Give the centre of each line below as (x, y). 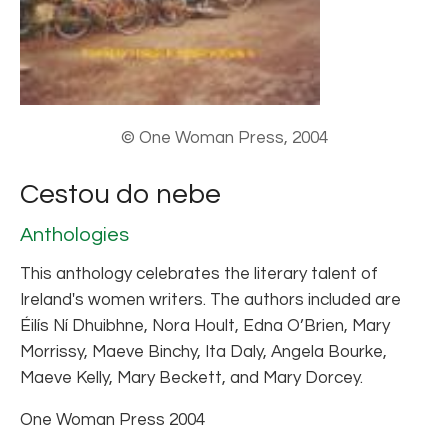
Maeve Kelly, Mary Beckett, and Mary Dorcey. (191, 378)
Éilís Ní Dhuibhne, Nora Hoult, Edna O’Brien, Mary (205, 326)
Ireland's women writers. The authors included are (210, 300)
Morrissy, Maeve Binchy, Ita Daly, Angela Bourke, (203, 352)
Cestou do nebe (120, 195)
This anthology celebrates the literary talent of (199, 274)
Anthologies (74, 235)
